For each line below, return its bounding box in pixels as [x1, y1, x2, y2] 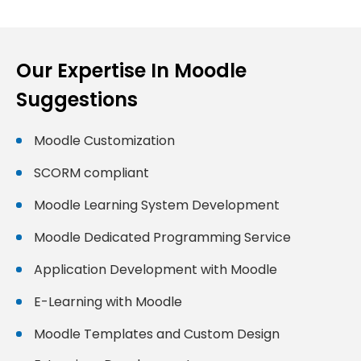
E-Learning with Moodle [34, 293, 182, 311]
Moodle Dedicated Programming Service [34, 228, 291, 247]
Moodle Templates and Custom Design [34, 325, 280, 343]
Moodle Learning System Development [34, 196, 280, 214]
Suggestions [16, 86, 138, 113]
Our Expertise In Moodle [16, 57, 247, 84]
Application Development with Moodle [34, 260, 277, 279]
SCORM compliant [34, 164, 149, 182]
